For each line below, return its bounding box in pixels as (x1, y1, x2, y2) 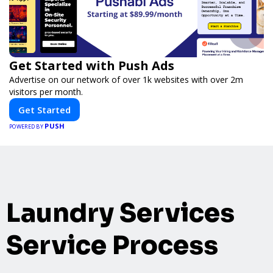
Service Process (6, 229, 218, 262)
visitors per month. (9, 85, 83, 97)
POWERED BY (9, 122, 45, 130)
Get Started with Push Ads (9, 57, 174, 74)
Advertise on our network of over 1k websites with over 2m (9, 73, 243, 85)
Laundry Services (6, 197, 235, 230)
